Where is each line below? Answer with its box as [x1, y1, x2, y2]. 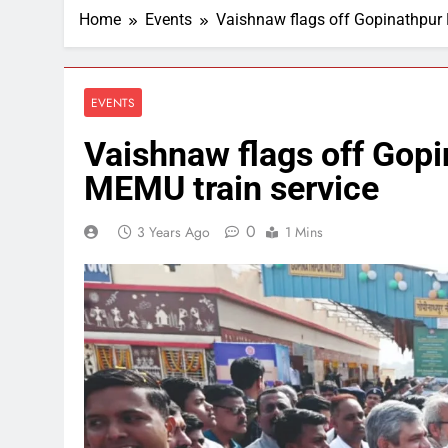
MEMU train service [84, 168, 379, 209]
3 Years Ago [137, 222, 210, 243]
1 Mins [285, 222, 323, 243]
